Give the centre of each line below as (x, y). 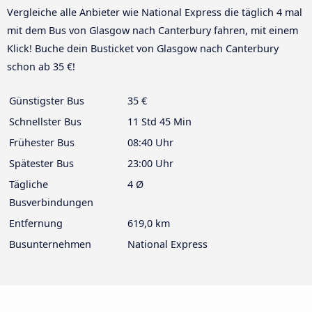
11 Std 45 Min (159, 122)
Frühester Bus (42, 143)
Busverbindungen (51, 203)
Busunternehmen (50, 244)
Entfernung (36, 224)
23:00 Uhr (150, 164)
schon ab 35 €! (41, 67)
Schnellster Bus (45, 122)
